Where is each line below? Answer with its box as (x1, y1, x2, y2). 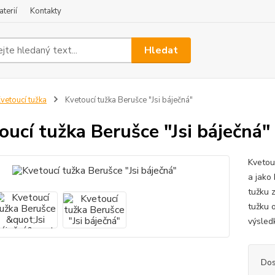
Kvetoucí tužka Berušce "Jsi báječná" (63, 95, 193, 106)
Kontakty (30, 6, 61, 17)
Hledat (144, 43, 179, 57)
